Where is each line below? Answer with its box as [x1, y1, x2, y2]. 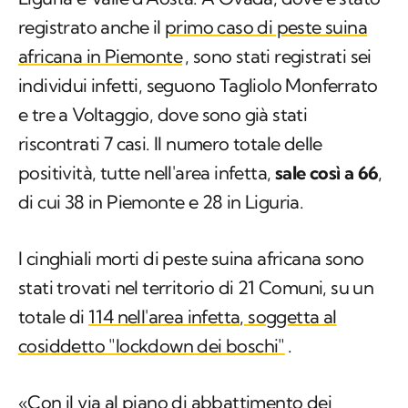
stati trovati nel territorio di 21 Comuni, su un [18, 276, 374, 300]
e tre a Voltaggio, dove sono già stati [18, 103, 308, 127]
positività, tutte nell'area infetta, [18, 161, 275, 185]
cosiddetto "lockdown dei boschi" [18, 334, 285, 358]
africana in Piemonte [18, 45, 182, 68]
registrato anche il [18, 15, 165, 39]
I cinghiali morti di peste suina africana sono [18, 247, 364, 270]
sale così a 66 [274, 161, 379, 185]
